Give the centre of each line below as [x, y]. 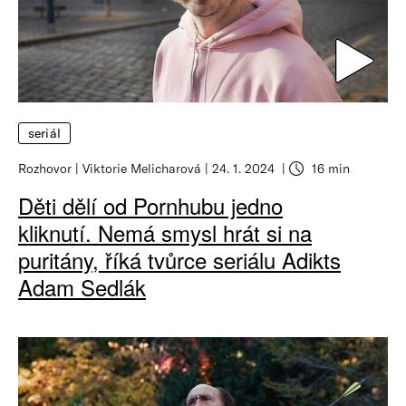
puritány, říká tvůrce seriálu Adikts [179, 259]
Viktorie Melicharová [142, 168]
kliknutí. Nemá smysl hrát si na [165, 232]
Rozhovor [45, 168]
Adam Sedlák [82, 286]
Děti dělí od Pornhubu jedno [150, 205]
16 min [329, 168]
